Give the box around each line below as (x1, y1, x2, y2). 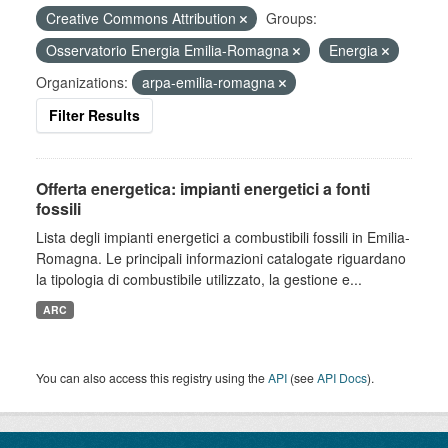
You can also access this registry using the (36, 369, 268, 386)
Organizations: (36, 72, 128, 92)
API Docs (317, 369, 367, 386)
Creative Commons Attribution (46, 8, 240, 28)
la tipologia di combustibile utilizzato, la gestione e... (36, 269, 362, 289)
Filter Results (49, 105, 140, 125)
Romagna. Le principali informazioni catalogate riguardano (36, 248, 406, 268)
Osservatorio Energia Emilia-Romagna (46, 40, 293, 60)
